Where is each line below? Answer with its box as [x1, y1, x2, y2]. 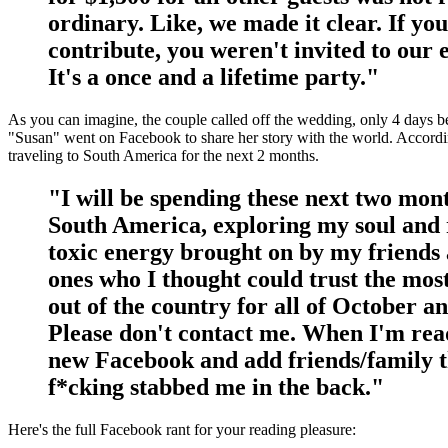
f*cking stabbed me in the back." [48, 373, 384, 400]
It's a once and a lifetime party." [48, 63, 379, 90]
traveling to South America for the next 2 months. [8, 146, 323, 164]
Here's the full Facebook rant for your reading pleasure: [8, 420, 356, 438]
